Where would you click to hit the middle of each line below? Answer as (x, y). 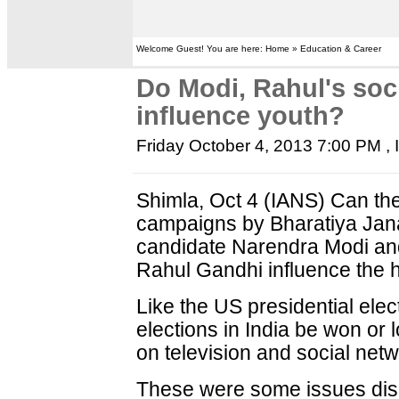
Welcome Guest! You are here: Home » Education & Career (259, 49)
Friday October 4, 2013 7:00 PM (259, 146)
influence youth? (241, 116)
